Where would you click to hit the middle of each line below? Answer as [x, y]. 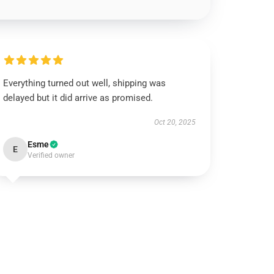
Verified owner [51, 155]
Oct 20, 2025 [175, 122]
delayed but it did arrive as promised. [78, 98]
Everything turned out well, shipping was [85, 83]
